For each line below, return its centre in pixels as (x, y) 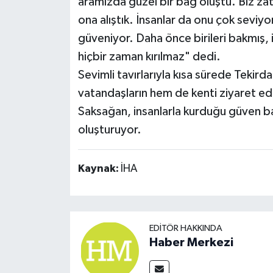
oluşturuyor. (109, 130)
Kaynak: (99, 169)
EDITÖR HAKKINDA (186, 228)
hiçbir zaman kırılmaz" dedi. (149, 57)
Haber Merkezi (191, 242)
